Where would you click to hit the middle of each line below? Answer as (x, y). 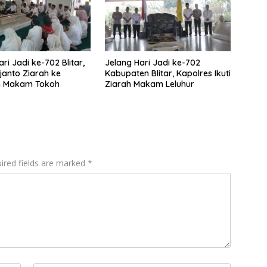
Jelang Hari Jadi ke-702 (152, 63)
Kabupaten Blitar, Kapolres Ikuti (167, 74)
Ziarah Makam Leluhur (149, 84)
